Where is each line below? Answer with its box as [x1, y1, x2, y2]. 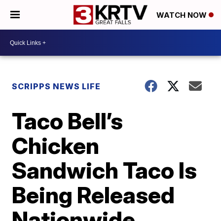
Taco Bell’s [12, 107, 123, 135]
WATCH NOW [156, 10, 209, 20]
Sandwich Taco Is [12, 156, 197, 184]
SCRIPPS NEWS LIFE [12, 81, 101, 91]
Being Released [12, 181, 175, 209]
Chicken [12, 132, 100, 159]
